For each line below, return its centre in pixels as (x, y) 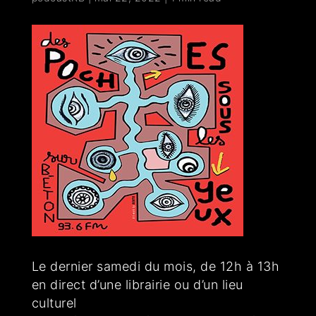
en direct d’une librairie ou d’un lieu (137, 285)
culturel (54, 303)
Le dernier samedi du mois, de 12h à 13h (156, 267)
